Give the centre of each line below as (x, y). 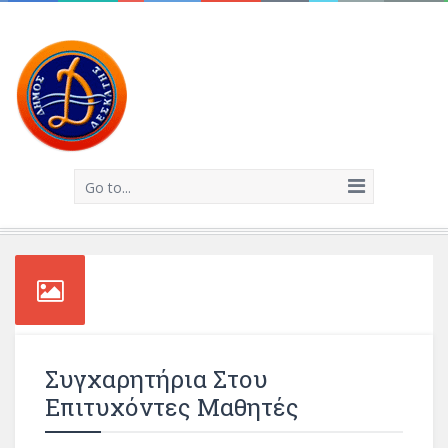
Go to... (108, 187)
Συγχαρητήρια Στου (156, 379)
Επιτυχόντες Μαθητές (172, 407)
